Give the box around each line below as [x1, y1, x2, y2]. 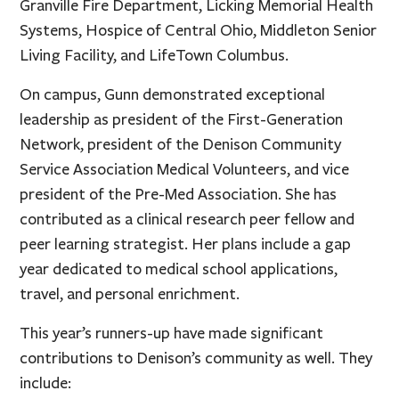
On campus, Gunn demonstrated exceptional [20, 84, 326, 104]
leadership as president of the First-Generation [20, 109, 344, 129]
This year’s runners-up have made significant [20, 322, 324, 343]
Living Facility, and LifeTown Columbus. [20, 45, 289, 65]
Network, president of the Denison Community [20, 134, 342, 154]
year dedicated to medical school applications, [20, 258, 338, 279]
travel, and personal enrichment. [20, 283, 240, 304]
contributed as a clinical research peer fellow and [20, 208, 355, 229]
